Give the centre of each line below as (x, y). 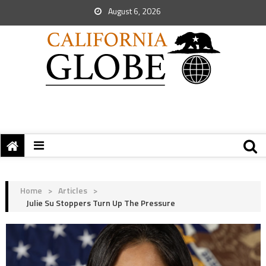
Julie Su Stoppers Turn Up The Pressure (100, 203)
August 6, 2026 (134, 11)
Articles (72, 190)
